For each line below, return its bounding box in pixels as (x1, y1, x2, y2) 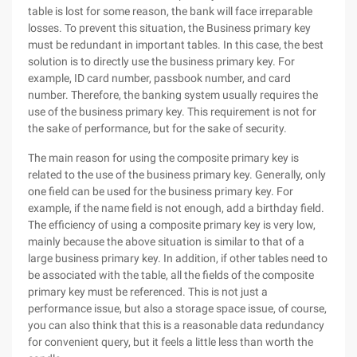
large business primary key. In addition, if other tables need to (28, 252, 328, 265)
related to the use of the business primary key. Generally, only (28, 168, 326, 181)
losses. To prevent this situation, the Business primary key (28, 22, 311, 34)
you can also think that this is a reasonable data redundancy (28, 319, 324, 331)
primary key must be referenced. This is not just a (28, 285, 268, 298)
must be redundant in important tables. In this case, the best (28, 38, 324, 51)
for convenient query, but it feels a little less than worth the (28, 335, 313, 348)
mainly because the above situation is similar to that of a (28, 235, 304, 248)
